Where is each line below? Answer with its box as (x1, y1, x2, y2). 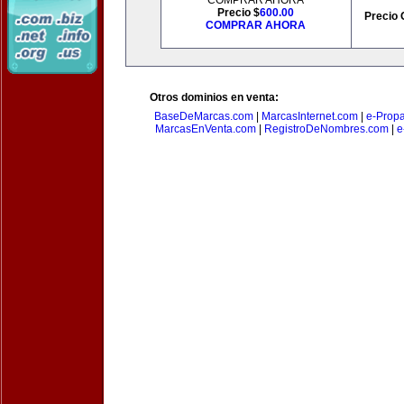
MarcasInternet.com (261, 110, 358, 123)
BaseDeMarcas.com (153, 110, 253, 123)
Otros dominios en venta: (150, 91, 279, 104)
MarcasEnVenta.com (155, 123, 256, 135)
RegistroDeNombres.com (264, 123, 389, 135)
